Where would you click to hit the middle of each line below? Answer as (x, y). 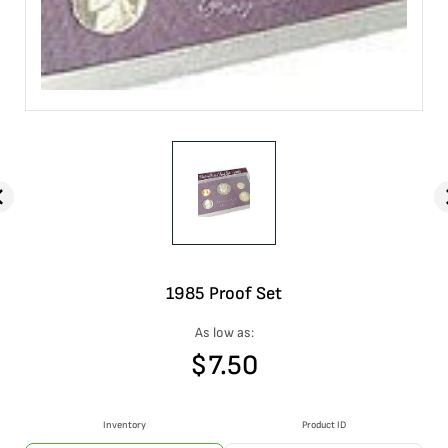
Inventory (124, 425)
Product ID (323, 425)
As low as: (224, 332)
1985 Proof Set (224, 293)
